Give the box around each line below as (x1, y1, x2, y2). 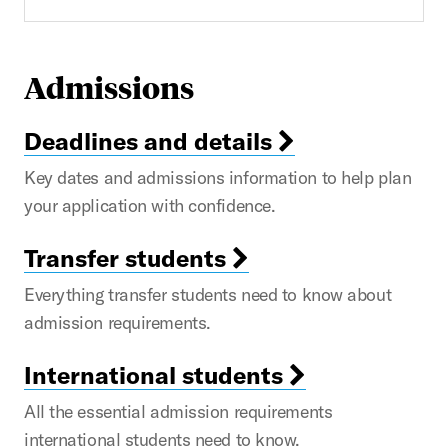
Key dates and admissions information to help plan (24, 165, 412, 189)
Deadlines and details (24, 125, 278, 156)
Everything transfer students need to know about (24, 282, 392, 306)
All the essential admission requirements (24, 399, 333, 423)
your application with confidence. (24, 193, 276, 217)
